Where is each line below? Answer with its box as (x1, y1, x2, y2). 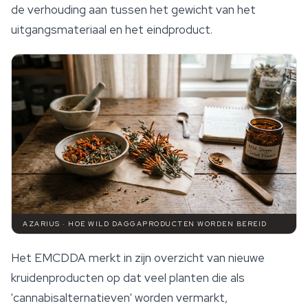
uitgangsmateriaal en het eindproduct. (11, 22, 212, 38)
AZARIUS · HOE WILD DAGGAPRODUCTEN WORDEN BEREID (23, 219, 267, 228)
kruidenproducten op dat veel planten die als (11, 269, 245, 285)
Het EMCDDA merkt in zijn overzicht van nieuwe (11, 250, 265, 265)
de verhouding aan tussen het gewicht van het (11, 2, 256, 18)
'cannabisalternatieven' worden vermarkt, (11, 289, 228, 305)
